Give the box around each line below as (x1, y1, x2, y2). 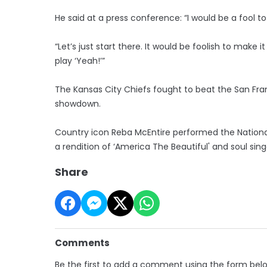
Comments (55, 236, 110, 249)
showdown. (55, 97, 101, 110)
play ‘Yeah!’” (55, 54, 105, 67)
